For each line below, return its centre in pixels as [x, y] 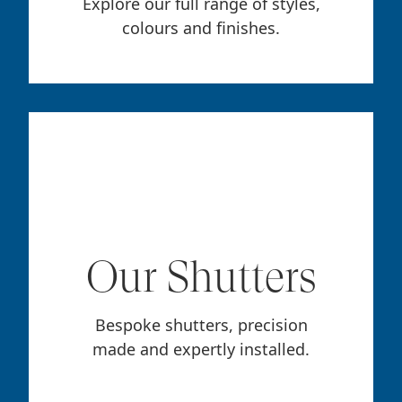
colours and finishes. [201, 28]
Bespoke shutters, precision [201, 325]
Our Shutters [201, 277]
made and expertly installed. [201, 350]
